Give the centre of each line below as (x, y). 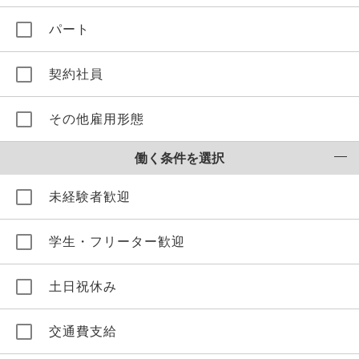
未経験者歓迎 (90, 197)
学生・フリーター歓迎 (117, 242)
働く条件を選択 (179, 158)
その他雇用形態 (97, 119)
